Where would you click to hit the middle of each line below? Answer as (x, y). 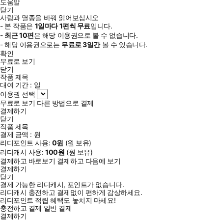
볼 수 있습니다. (124, 44)
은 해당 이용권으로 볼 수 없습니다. (86, 35)
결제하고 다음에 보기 (89, 161)
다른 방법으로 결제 (65, 103)
